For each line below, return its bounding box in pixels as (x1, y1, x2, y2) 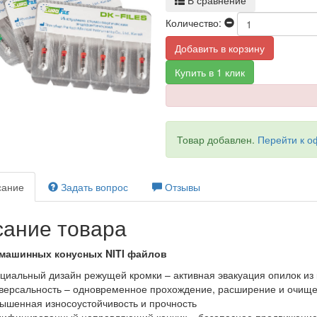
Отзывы (162, 180, 200, 194)
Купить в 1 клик (174, 65, 245, 79)
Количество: (165, 15, 221, 30)
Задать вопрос (58, 180, 128, 194)
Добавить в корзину (174, 41, 265, 55)
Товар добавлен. (176, 132, 258, 146)
